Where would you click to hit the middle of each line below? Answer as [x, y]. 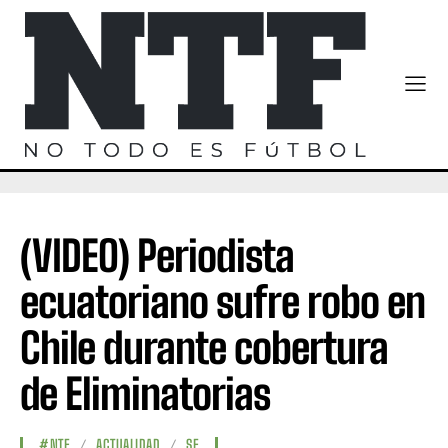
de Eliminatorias [145, 394]
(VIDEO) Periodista [157, 256]
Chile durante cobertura [204, 348]
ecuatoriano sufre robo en [222, 302]
